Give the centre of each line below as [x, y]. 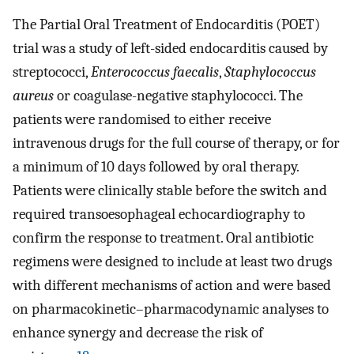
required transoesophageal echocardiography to [159, 215]
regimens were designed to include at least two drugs [172, 262]
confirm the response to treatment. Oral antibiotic [163, 238]
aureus [33, 96]
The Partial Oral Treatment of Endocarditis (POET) [166, 25]
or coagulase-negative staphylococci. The [178, 96]
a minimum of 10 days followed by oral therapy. [156, 167]
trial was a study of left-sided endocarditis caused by [170, 49]
